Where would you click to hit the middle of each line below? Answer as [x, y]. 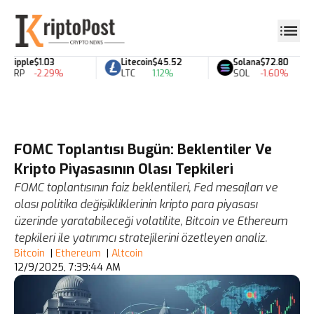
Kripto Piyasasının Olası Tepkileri [124, 169]
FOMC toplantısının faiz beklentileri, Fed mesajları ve [146, 187]
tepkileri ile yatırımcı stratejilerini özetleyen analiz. [141, 238]
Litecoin [130, 62]
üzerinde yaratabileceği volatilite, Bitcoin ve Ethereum [151, 221]
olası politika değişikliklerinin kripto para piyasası [136, 204]
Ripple [14, 62]
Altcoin [127, 253]
